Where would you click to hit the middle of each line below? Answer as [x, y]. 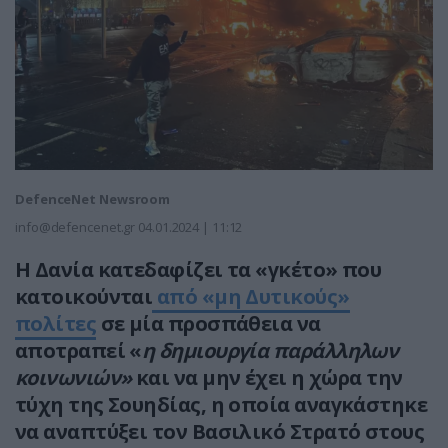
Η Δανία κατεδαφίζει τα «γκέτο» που [198, 270]
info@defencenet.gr [75, 227]
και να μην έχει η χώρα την [267, 378]
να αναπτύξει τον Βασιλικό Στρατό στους [220, 432]
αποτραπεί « [78, 351]
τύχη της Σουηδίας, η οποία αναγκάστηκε [221, 405]
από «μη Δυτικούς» [251, 297]
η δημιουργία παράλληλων [270, 351]
